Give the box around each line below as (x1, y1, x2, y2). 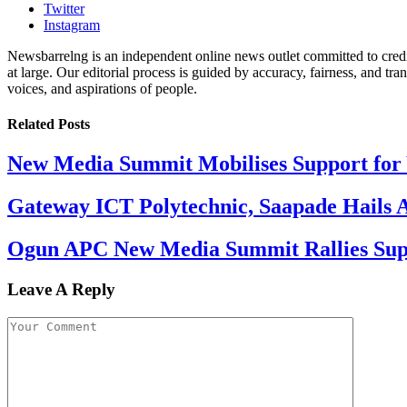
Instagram (44, 16, 100, 33)
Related (7, 116, 58, 133)
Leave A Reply (7, 280, 115, 300)
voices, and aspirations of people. (7, 80, 197, 96)
